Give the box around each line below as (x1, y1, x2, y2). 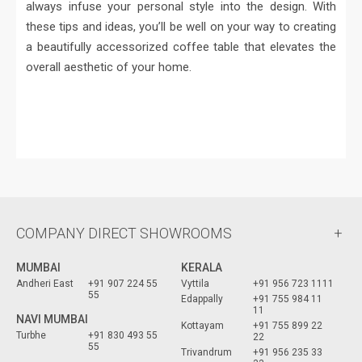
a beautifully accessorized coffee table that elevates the (26, 40, 336, 55)
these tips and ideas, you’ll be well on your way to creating (26, 19, 336, 35)
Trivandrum (181, 347, 232, 359)
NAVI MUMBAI (16, 313, 88, 326)
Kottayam (181, 320, 224, 332)
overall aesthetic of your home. (26, 60, 192, 75)
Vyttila (181, 278, 209, 290)
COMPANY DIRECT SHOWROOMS (16, 225, 232, 242)
